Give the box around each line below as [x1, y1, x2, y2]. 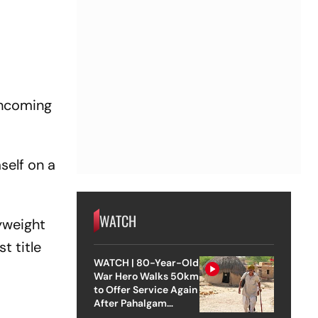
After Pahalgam [93, 296, 167, 309]
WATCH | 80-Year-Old [93, 256, 199, 269]
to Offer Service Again [93, 283, 197, 296]
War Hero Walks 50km [93, 269, 199, 283]
